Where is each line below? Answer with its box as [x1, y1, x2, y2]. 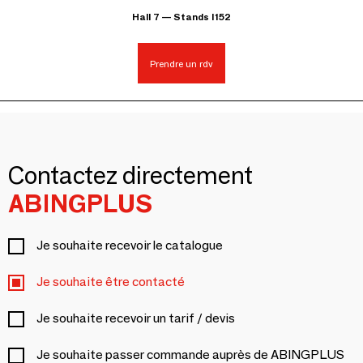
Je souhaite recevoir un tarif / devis [36, 310, 235, 327]
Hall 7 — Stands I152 [132, 11, 231, 23]
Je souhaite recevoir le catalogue [36, 237, 223, 254]
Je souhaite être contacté [36, 274, 185, 290]
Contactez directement [8, 160, 253, 191]
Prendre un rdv [150, 57, 213, 70]
